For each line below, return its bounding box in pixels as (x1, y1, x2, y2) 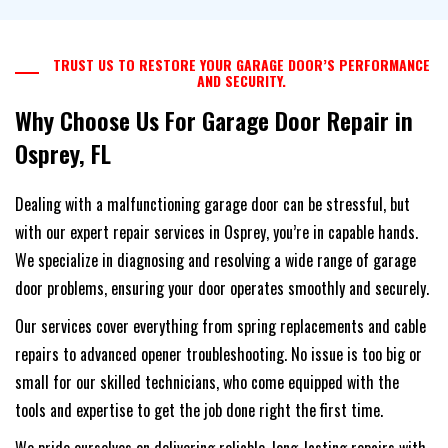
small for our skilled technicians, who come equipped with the (15, 370, 399, 395)
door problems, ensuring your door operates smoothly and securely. (15, 276, 429, 301)
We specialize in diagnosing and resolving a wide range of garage (15, 248, 416, 273)
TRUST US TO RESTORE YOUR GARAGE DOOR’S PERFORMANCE (52, 54, 430, 76)
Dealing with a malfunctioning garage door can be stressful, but (15, 192, 410, 217)
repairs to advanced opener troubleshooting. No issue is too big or (15, 342, 422, 367)
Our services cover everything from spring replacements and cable (15, 314, 426, 339)
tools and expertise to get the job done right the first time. (15, 398, 383, 423)
